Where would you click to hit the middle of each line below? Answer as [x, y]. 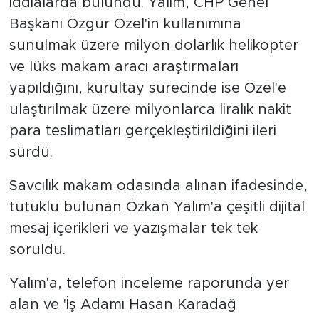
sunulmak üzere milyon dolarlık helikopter [153, 45]
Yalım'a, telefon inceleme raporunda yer [149, 283]
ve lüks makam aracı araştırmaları [124, 67]
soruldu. [37, 250]
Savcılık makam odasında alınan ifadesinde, [158, 185]
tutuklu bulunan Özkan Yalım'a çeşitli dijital [157, 207]
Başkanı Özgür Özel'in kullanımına [125, 24]
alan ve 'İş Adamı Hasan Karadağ [122, 304]
